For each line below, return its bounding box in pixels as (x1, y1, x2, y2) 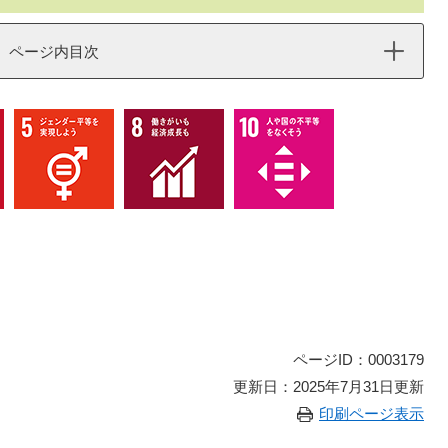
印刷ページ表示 (319, 405, 424, 422)
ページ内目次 (9, 43, 99, 60)
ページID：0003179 (293, 351, 424, 368)
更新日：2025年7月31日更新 (233, 378, 424, 395)
